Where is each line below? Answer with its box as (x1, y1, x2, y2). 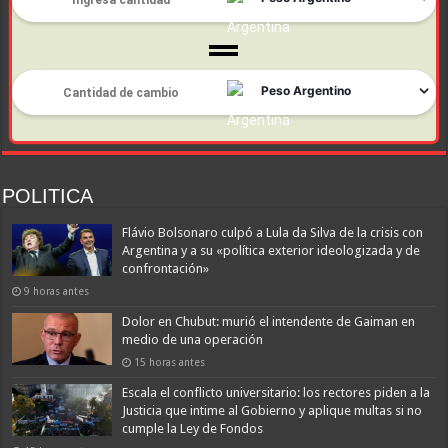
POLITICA (2, 184, 94, 207)
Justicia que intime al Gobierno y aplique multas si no (122, 402, 423, 418)
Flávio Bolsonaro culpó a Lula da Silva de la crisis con (122, 224, 424, 240)
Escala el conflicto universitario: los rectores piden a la (122, 384, 431, 400)
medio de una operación (122, 331, 264, 347)
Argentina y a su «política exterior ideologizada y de (122, 242, 421, 258)
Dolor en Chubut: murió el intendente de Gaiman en (122, 313, 416, 329)
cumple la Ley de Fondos (122, 420, 264, 436)
